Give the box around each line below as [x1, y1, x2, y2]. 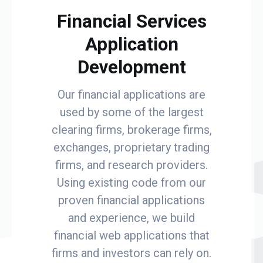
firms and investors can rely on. [52, 245, 211, 260]
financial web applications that [53, 228, 210, 242]
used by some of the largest [59, 104, 204, 119]
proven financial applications [58, 193, 205, 207]
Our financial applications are [58, 87, 205, 102]
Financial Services [56, 10, 207, 32]
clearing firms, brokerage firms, [51, 122, 212, 137]
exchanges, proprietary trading [53, 140, 210, 154]
